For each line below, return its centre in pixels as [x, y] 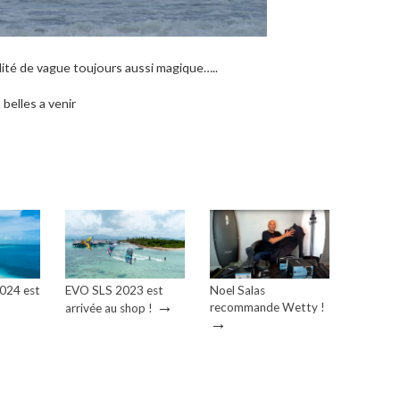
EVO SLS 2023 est [114, 290]
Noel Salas [237, 290]
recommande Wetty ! [267, 307]
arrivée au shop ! [109, 308]
